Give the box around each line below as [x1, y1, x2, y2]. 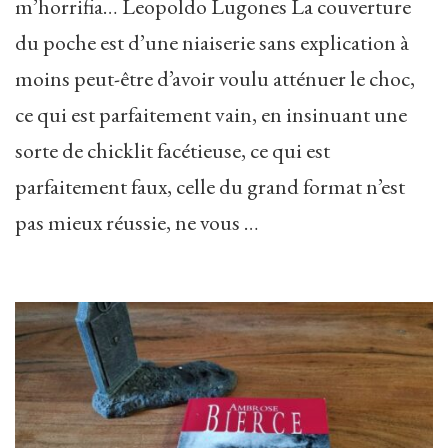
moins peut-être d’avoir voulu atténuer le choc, [15, 63, 415, 93]
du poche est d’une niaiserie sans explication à [15, 27, 409, 57]
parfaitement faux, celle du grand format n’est [15, 171, 405, 201]
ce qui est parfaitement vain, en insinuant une [15, 99, 407, 129]
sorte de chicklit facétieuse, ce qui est [15, 135, 330, 165]
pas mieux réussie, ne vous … [15, 207, 259, 237]
